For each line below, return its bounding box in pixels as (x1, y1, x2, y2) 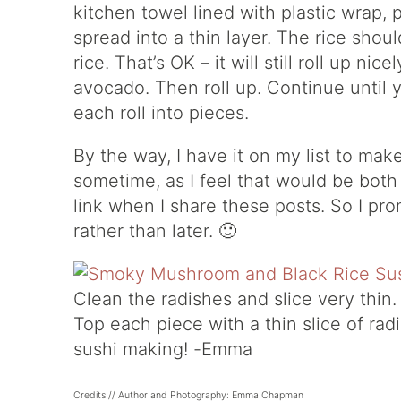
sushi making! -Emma (73, 338, 252, 360)
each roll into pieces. (73, 102, 249, 124)
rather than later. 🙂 (73, 220, 236, 242)
